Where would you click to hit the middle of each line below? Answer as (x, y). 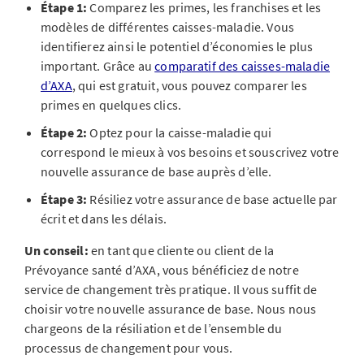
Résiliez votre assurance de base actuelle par (214, 199)
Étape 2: (65, 132)
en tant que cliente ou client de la (182, 250)
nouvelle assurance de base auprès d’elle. (156, 171)
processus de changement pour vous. (129, 348)
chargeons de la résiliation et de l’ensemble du (154, 328)
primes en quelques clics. (111, 105)
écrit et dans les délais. (104, 219)
